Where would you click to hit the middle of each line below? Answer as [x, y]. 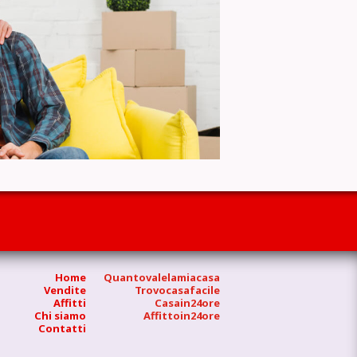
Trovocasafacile [177, 290]
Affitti [69, 303]
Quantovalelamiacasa [161, 277]
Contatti [62, 328]
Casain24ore [187, 303]
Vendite [65, 290]
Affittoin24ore [181, 316]
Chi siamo [60, 316]
